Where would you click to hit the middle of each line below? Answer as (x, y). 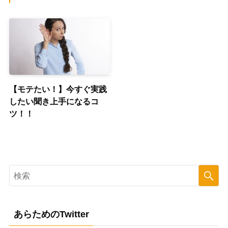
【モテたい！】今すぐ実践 (58, 89)
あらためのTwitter (51, 215)
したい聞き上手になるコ (54, 102)
